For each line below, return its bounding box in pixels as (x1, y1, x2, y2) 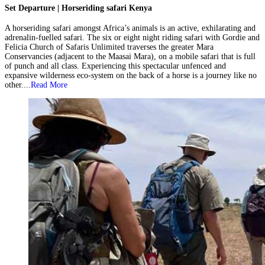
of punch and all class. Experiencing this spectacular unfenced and (5, 62, 226, 71)
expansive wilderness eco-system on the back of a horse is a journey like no (5, 71, 257, 80)
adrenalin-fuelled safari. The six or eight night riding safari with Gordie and (5, 33, 260, 43)
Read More (31, 80, 67, 90)
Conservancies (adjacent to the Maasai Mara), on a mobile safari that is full (5, 52, 256, 62)
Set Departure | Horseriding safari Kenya (5, 3, 152, 12)
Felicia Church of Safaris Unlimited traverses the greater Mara (5, 43, 214, 52)
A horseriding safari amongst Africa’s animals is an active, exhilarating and (5, 24, 256, 33)
